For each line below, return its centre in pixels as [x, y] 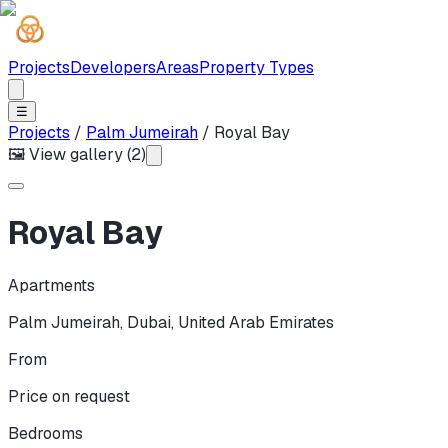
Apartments [51, 285]
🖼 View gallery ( [69, 154]
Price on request [69, 396]
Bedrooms [45, 433]
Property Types [256, 67]
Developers [113, 67]
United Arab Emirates [256, 322]
